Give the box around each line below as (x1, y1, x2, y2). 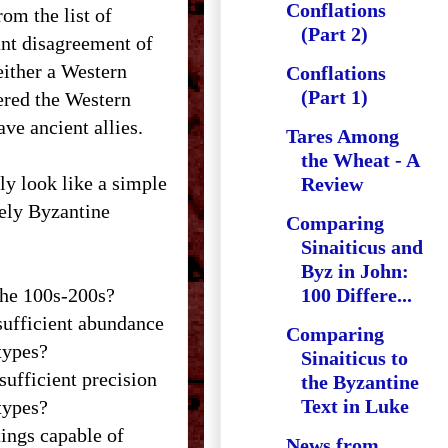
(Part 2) (301, 23, 368, 45)
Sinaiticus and (301, 236, 423, 258)
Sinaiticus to (301, 347, 408, 369)
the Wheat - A (301, 149, 419, 171)
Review (301, 173, 363, 195)
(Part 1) (301, 86, 368, 108)
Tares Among (286, 125, 399, 147)
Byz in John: (301, 260, 409, 282)
